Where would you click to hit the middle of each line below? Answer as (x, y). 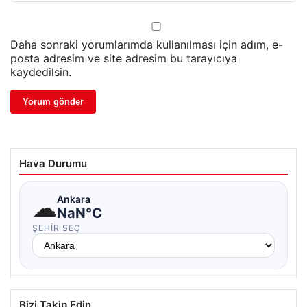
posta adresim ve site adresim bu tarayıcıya (124, 58)
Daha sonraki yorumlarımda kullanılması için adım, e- (147, 44)
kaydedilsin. (41, 72)
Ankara (74, 199)
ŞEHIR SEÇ (57, 228)
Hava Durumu (53, 163)
